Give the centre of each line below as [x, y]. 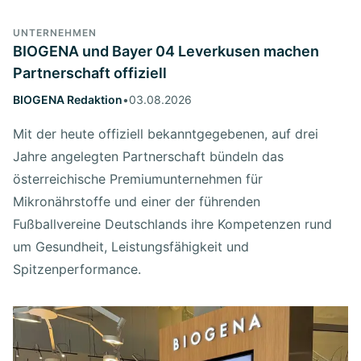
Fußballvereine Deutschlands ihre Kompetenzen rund [172, 224]
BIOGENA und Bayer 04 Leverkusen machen [166, 51]
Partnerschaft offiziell [90, 73]
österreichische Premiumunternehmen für [138, 178]
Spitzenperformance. [77, 269]
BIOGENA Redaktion [68, 99]
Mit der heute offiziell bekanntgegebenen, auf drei [166, 133]
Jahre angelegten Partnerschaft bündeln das [148, 156]
